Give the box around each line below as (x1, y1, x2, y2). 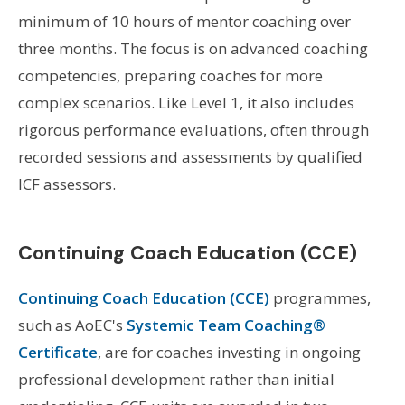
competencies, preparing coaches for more (17, 64, 323, 86)
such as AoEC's (17, 314, 127, 335)
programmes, (268, 287, 371, 308)
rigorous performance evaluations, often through (17, 118, 369, 140)
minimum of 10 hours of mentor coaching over (17, 10, 351, 32)
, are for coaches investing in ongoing (97, 341, 361, 363)
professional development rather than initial (17, 368, 334, 390)
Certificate (17, 341, 98, 363)
